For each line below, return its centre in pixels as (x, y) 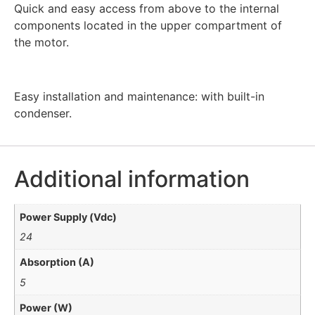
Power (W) (46, 307)
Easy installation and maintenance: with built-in (139, 97)
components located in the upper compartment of (148, 26)
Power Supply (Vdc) (69, 217)
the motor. (41, 43)
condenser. (43, 114)
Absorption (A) (57, 262)
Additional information (132, 179)
